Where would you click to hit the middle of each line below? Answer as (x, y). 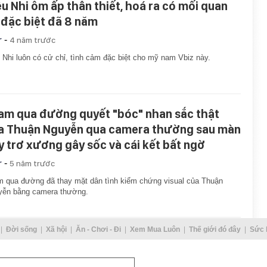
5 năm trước (32, 163)
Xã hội (56, 230)
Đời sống (21, 230)
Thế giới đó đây (215, 230)
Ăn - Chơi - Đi (98, 230)
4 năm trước (32, 40)
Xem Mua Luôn (155, 230)
